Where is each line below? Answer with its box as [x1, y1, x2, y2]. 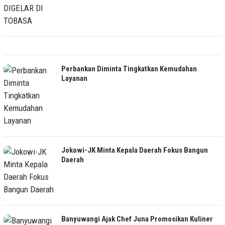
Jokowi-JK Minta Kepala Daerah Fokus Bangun [61, 145, 208, 155]
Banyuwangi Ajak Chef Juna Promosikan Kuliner [61, 214, 213, 223]
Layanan [61, 73, 87, 83]
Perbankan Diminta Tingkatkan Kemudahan [61, 64, 197, 73]
